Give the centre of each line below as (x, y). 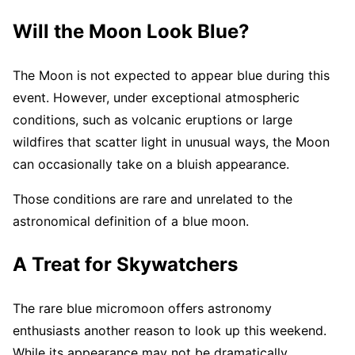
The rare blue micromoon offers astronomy (142, 308)
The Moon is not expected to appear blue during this (171, 76)
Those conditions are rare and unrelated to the (153, 199)
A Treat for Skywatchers (125, 264)
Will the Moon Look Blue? (131, 32)
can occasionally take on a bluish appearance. (151, 164)
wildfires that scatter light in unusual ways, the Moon (171, 142)
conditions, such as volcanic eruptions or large (153, 120)
